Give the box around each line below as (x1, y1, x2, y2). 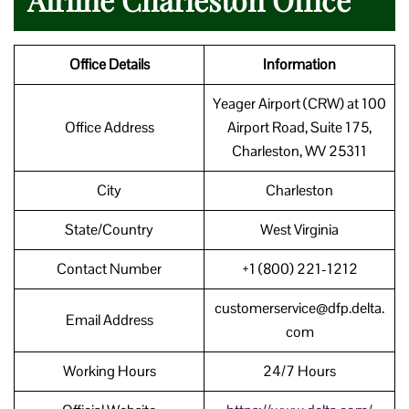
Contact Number (57, 258, 162, 278)
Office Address (64, 117, 154, 137)
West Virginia (260, 219, 339, 239)
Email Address (65, 309, 153, 330)
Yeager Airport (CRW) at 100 (213, 93, 386, 113)
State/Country (65, 219, 153, 239)
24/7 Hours (263, 361, 336, 381)
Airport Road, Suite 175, (227, 117, 372, 137)
